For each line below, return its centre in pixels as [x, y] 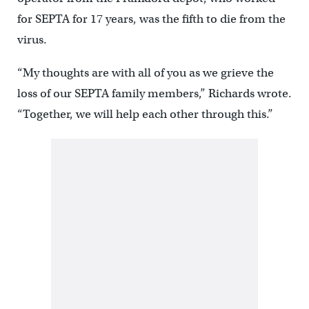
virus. [32, 40]
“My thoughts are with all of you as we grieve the [145, 73]
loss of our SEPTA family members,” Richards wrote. [154, 94]
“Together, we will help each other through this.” [145, 114]
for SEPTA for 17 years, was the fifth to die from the [151, 19]
